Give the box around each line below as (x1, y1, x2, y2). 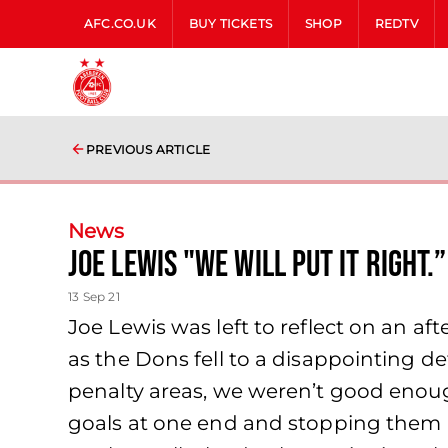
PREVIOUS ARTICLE (86, 142, 211, 157)
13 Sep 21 (68, 289, 120, 304)
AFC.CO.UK (84, 16, 156, 31)
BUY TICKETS (188, 16, 273, 31)
